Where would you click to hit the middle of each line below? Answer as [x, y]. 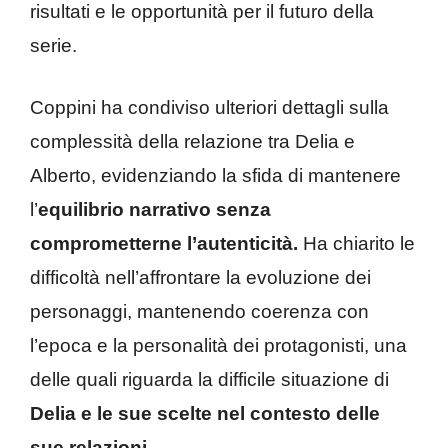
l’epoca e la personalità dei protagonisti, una [218, 346]
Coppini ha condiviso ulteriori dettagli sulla [209, 108]
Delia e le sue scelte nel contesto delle [205, 414]
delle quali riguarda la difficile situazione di [209, 380]
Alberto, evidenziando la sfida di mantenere [215, 176]
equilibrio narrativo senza [154, 210]
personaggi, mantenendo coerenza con [199, 312]
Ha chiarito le [356, 244]
